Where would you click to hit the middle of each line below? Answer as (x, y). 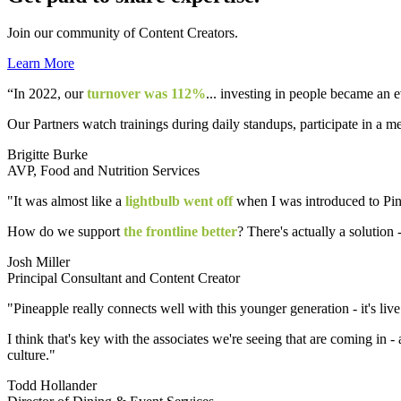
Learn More (41, 64)
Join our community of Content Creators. (123, 33)
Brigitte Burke (47, 155)
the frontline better (180, 232)
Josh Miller (38, 262)
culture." (31, 355)
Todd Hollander (52, 386)
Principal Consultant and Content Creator (124, 278)
